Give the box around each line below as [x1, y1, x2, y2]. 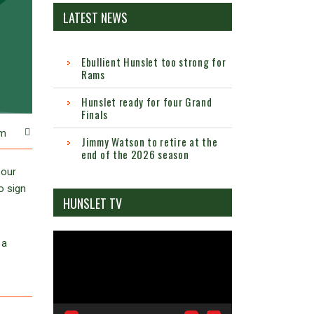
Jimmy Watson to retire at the [81, 134, 218, 150]
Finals [81, 107, 108, 123]
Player [53, 249, 81, 262]
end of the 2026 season [81, 146, 189, 163]
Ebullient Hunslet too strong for [81, 54, 226, 70]
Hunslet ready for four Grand [81, 94, 212, 110]
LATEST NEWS [63, 8, 128, 27]
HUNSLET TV [63, 194, 122, 213]
